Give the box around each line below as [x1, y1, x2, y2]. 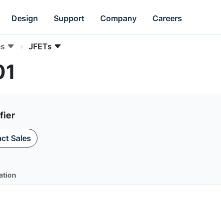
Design [11, 13, 38, 23]
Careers [152, 13, 183, 23]
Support [54, 13, 85, 23]
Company [100, 13, 137, 23]
